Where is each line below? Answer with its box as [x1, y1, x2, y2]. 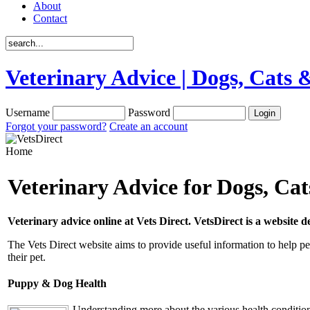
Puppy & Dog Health [8, 277, 107, 289]
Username [6, 106, 50, 118]
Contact [33, 12, 67, 24]
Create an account [109, 120, 188, 132]
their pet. [8, 250, 46, 263]
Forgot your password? [6, 120, 107, 132]
